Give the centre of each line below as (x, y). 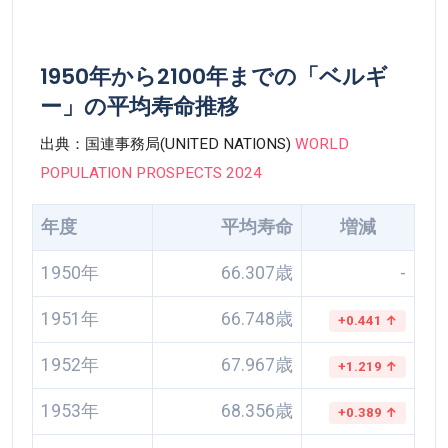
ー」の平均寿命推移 (140, 107)
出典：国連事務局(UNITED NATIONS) (168, 144)
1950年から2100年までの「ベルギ (214, 77)
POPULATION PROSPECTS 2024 (151, 173)
